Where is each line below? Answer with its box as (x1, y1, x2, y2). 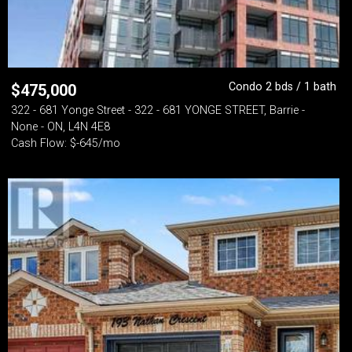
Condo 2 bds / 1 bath (229, 80, 336, 93)
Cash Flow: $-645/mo (11, 137, 120, 150)
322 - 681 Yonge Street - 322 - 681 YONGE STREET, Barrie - (11, 104, 305, 117)
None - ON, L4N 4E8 (11, 120, 110, 134)
